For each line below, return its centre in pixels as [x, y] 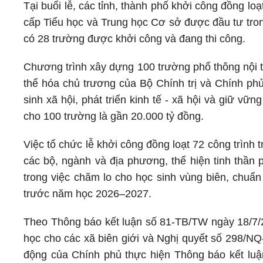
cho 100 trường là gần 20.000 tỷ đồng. [115, 116]
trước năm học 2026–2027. [87, 194]
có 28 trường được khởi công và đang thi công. [136, 39]
